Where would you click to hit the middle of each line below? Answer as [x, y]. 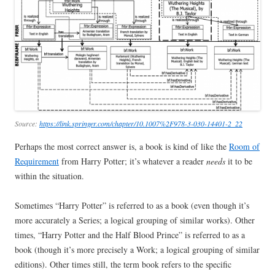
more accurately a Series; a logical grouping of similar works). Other [135, 220]
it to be [239, 161]
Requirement [37, 161]
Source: [27, 123]
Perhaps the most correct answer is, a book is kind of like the [122, 146]
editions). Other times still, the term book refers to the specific [123, 264]
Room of [244, 146]
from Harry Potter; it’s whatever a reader [133, 161]
